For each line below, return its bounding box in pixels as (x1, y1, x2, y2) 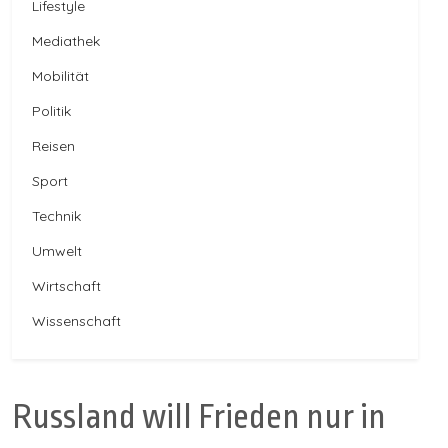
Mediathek (32, 31, 100, 50)
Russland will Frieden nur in (12, 397, 386, 436)
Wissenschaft (32, 311, 121, 330)
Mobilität (32, 66, 89, 85)
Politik (32, 101, 71, 120)
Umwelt (32, 241, 82, 260)
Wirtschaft (32, 276, 101, 295)
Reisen (32, 136, 75, 155)
